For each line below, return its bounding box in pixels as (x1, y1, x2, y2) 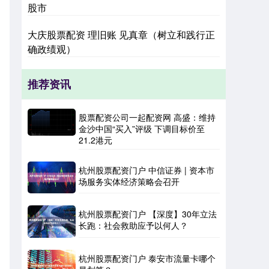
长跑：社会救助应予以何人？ (79, 219, 188, 232)
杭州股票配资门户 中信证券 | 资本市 (79, 164, 214, 176)
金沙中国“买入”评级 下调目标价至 (79, 122, 205, 134)
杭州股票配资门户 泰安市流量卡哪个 (79, 252, 216, 264)
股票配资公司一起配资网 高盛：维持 (79, 111, 216, 123)
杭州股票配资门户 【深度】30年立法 (79, 208, 217, 220)
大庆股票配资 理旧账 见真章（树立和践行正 (28, 28, 215, 41)
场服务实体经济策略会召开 (79, 175, 180, 187)
